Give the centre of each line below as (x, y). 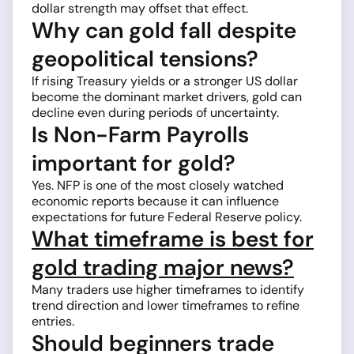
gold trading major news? (163, 268)
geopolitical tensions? (145, 59)
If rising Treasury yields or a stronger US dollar (165, 81)
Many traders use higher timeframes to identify (168, 290)
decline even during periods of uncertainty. (155, 113)
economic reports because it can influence (155, 201)
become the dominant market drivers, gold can (167, 97)
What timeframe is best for (173, 239)
